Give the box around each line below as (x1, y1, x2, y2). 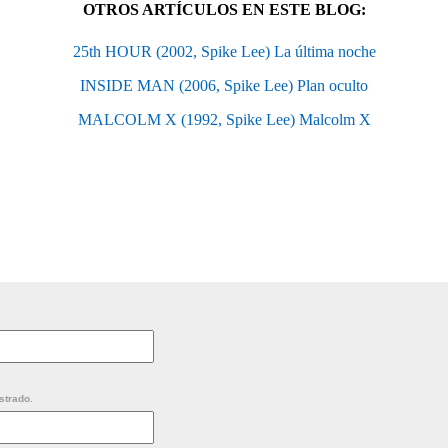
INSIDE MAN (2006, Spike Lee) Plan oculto (80, 76, 368, 94)
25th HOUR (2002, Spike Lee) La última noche (72, 42, 376, 60)
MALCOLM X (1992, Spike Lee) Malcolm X (77, 110, 371, 128)
